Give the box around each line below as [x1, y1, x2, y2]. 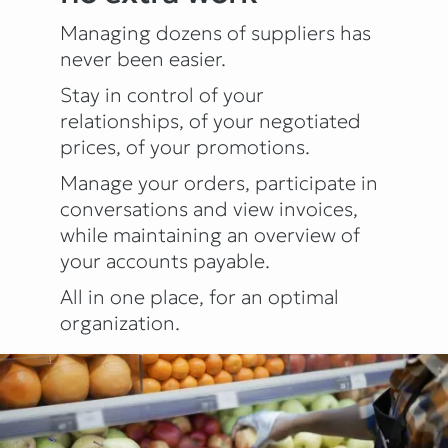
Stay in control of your [60, 81, 264, 108]
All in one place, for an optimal [60, 283, 339, 310]
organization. [60, 309, 180, 336]
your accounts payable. [60, 247, 270, 274]
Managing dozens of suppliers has [60, 19, 371, 46]
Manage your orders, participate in [60, 169, 378, 196]
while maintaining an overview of [60, 221, 360, 248]
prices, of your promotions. [60, 133, 310, 160]
